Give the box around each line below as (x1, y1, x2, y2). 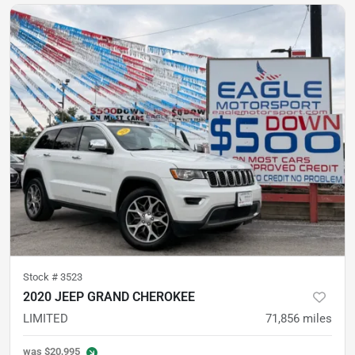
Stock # (23, 270, 60, 283)
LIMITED (23, 311, 68, 326)
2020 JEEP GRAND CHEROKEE (23, 288, 195, 304)
